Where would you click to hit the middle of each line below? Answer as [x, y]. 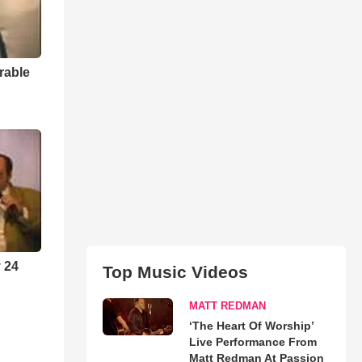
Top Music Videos [175, 271]
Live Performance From [253, 341]
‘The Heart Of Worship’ [251, 325]
